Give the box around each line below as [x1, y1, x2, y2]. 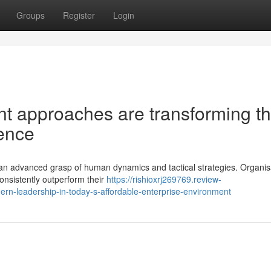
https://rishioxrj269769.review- [106, 173, 221, 185]
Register [63, 9, 95, 21]
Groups [16, 9, 45, 21]
